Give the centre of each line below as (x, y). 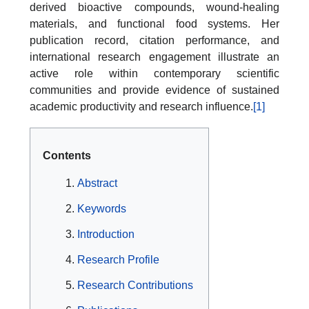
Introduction (106, 235)
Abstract (97, 183)
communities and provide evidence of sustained (154, 90)
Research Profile (118, 260)
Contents (67, 155)
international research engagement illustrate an (154, 57)
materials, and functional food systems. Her (154, 24)
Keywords (102, 209)
